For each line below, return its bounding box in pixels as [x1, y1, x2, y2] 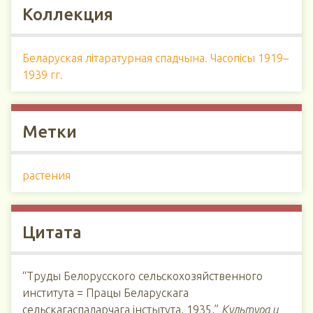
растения [22, 169, 71, 182]
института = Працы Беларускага [22, 286, 189, 299]
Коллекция [22, 5, 113, 24]
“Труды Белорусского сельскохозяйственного [22, 270, 263, 282]
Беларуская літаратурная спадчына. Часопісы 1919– [22, 52, 289, 64]
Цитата [22, 223, 82, 242]
